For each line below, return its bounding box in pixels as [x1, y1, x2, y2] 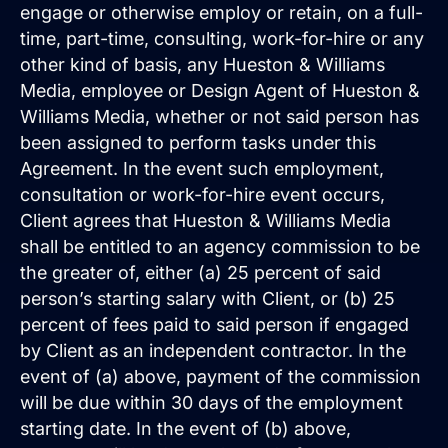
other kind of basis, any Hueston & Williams [20, 54, 385, 75]
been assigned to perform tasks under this [20, 132, 376, 153]
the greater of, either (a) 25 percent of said [20, 262, 381, 283]
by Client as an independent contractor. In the [20, 340, 406, 361]
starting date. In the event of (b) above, [20, 418, 351, 439]
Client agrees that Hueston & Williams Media [20, 210, 391, 231]
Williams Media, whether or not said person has [20, 106, 419, 127]
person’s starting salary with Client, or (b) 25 [20, 288, 395, 309]
